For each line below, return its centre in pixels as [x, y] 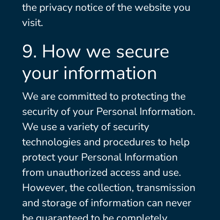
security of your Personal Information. [109, 111]
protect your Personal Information [100, 157]
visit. [32, 23]
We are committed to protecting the [104, 96]
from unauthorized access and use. [101, 172]
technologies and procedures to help [106, 142]
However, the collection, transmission [109, 188]
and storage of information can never [107, 203]
